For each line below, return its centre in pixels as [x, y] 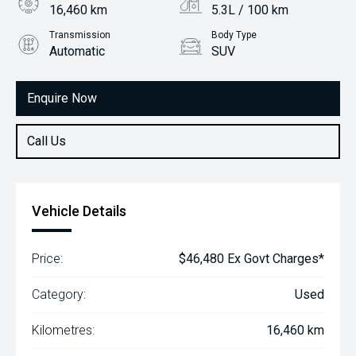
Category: [59, 294]
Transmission [80, 35]
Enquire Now [62, 98]
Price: [47, 259]
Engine [64, 76]
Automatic [77, 51]
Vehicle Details [79, 211]
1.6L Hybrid [81, 93]
